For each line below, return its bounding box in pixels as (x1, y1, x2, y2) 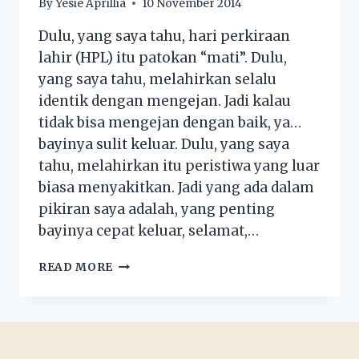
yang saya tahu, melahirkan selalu (38, 70, 276, 88)
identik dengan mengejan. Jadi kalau (38, 91, 291, 110)
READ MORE (38, 260, 114, 274)
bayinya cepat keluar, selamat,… (38, 221, 259, 240)
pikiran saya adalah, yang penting (38, 200, 275, 218)
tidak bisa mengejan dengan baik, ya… (38, 113, 301, 131)
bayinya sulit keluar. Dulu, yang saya (38, 135, 289, 153)
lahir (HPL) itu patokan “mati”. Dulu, (38, 48, 287, 67)
